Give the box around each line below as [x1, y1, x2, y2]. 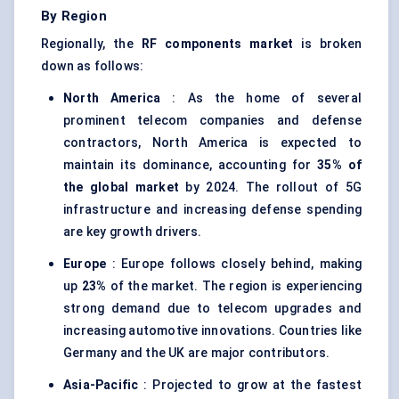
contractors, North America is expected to [63, 135, 362, 151]
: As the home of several [160, 91, 362, 106]
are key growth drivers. [63, 224, 202, 240]
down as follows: [41, 59, 144, 74]
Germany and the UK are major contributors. [63, 346, 330, 361]
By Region [41, 8, 107, 25]
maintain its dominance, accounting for [63, 158, 318, 173]
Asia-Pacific [63, 378, 139, 393]
